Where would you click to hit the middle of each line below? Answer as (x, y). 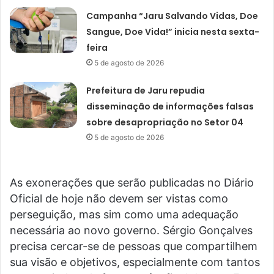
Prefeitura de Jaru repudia (146, 91)
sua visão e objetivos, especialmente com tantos (135, 262)
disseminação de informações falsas (170, 107)
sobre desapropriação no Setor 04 (165, 123)
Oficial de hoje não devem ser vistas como (119, 199)
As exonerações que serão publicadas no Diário (132, 183)
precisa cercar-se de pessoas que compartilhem (134, 246)
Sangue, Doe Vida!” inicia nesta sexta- (173, 32)
